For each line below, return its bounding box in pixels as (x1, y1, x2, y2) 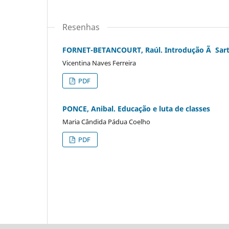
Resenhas (62, 21, 100, 33)
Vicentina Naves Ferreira (62, 58, 136, 67)
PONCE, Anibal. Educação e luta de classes (62, 103, 210, 113)
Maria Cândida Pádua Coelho (62, 117, 150, 126)
